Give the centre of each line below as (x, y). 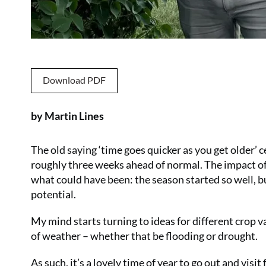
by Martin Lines (67, 116)
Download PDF (74, 80)
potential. (53, 194)
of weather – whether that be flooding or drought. (144, 236)
